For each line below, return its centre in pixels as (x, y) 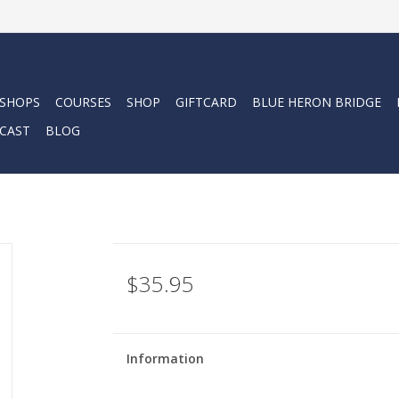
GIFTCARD (206, 102)
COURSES (83, 102)
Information (165, 358)
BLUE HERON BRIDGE (317, 102)
